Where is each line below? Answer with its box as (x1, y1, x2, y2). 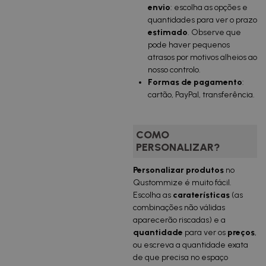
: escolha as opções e (170, 2, 248, 12)
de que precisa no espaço (133, 252, 228, 262)
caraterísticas (173, 190, 230, 200)
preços (227, 227, 255, 237)
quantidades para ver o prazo (148, 15, 257, 25)
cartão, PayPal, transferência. (148, 90, 255, 100)
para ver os (183, 227, 227, 237)
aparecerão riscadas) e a (133, 215, 226, 225)
